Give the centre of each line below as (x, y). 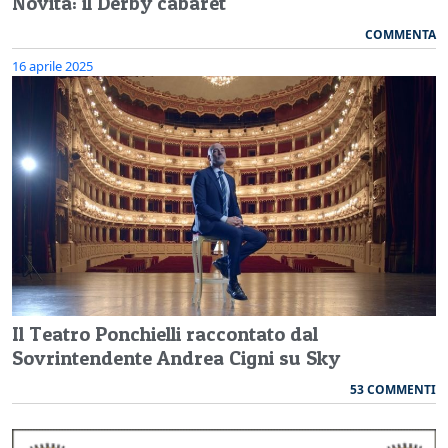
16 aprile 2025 (52, 65)
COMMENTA (400, 34)
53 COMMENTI (393, 389)
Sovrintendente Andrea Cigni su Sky (176, 357)
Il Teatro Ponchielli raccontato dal (165, 333)
